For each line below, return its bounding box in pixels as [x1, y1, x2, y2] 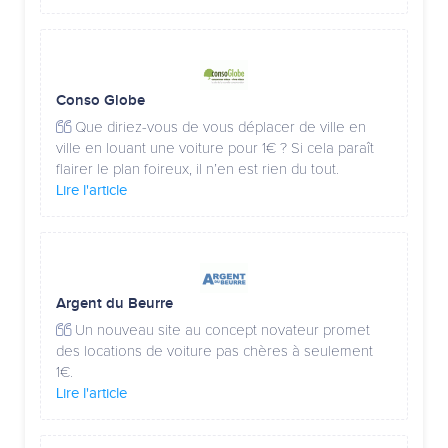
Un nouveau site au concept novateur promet [71, 323, 370, 338]
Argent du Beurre [56, 295, 173, 313]
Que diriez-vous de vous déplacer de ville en [71, 120, 366, 135]
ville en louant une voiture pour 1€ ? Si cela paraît [56, 141, 374, 156]
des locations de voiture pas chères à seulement [56, 344, 373, 359]
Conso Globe [56, 92, 145, 110]
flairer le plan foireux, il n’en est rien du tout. [56, 162, 339, 177]
